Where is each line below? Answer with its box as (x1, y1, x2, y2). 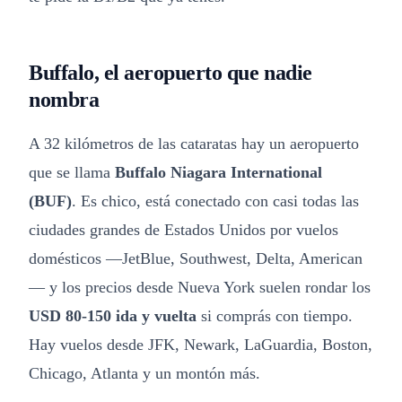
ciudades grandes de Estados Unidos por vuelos (29, 221, 338, 239)
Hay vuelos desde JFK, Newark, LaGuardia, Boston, (29, 336, 372, 354)
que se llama (29, 163, 115, 181)
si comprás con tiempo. (197, 307, 353, 325)
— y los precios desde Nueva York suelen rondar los (29, 278, 371, 296)
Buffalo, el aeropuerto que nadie (29, 61, 312, 84)
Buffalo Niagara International (115, 163, 322, 181)
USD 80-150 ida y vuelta (29, 307, 197, 325)
